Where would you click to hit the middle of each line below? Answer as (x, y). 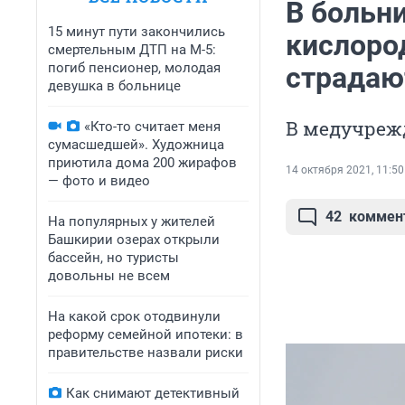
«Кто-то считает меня (152, 127)
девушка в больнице (114, 86)
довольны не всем (109, 276)
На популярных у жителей (132, 221)
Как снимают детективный (153, 393)
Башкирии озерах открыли (134, 240)
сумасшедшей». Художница (136, 145)
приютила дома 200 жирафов (142, 163)
